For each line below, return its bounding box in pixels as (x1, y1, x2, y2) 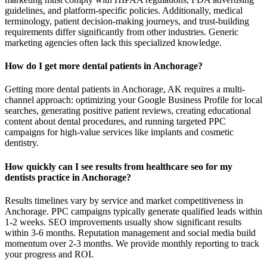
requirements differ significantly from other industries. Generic (5, 26, 238, 37)
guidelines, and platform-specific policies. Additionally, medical (5, 5, 243, 15)
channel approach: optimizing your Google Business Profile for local (5, 95, 262, 105)
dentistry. (5, 138, 39, 148)
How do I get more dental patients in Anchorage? (5, 60, 203, 71)
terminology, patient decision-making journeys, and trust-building (5, 15, 249, 26)
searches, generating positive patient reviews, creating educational (5, 105, 251, 116)
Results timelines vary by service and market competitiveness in (5, 195, 243, 206)
